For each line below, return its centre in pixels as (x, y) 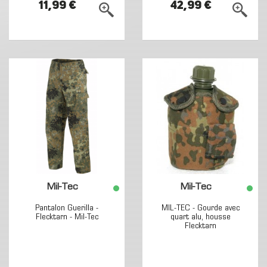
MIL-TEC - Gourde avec (200, 208)
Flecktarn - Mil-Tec (67, 217)
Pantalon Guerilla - (67, 208)
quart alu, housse (200, 217)
